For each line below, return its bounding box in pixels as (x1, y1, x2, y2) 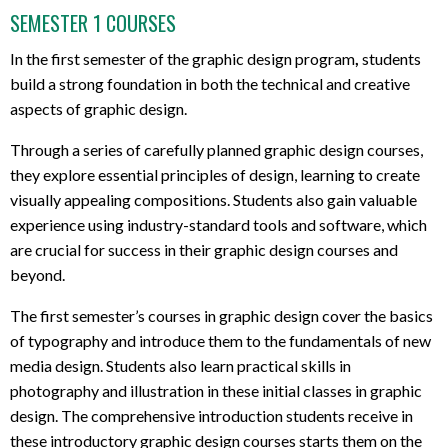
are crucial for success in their (10, 240, 214, 260)
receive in (348, 406, 413, 426)
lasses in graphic (311, 381, 422, 401)
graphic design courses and (214, 240, 398, 260)
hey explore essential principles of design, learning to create (16, 165, 420, 185)
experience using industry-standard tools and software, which (10, 215, 427, 235)
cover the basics (319, 306, 433, 326)
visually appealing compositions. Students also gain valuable (10, 190, 417, 210)
